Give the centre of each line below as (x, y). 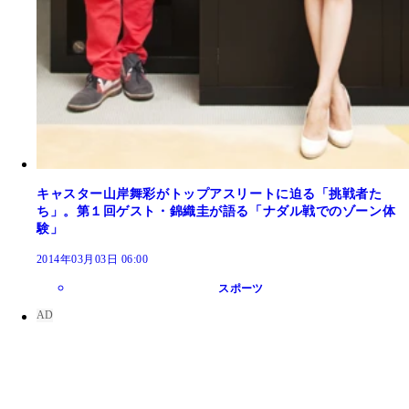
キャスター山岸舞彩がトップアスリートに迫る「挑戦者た (210, 194)
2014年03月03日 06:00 (93, 260)
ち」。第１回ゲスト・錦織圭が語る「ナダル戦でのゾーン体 (216, 212)
